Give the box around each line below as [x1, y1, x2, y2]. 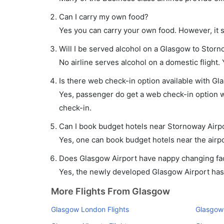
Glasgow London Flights [51, 205, 129, 213]
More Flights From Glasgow [51, 186, 170, 196]
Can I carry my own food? [59, 12, 148, 21]
